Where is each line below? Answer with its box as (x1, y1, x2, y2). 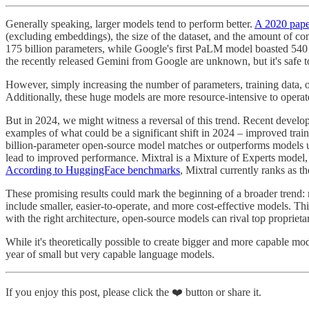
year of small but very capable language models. (6, 248, 215, 260)
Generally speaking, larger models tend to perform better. (6, 17, 255, 30)
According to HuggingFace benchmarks (6, 163, 180, 176)
